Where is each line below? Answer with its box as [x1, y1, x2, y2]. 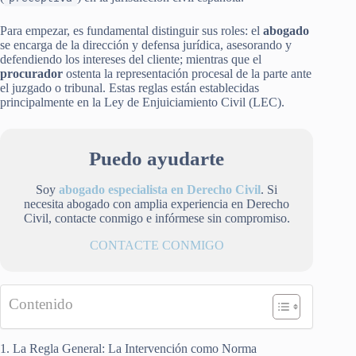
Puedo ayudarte [89, 147, 225, 169]
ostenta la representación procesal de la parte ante [63, 66, 311, 80]
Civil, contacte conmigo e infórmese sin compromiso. [23, 211, 290, 225]
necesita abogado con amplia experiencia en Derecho [24, 196, 290, 211]
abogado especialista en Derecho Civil [59, 182, 261, 196]
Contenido [9, 295, 73, 312]
